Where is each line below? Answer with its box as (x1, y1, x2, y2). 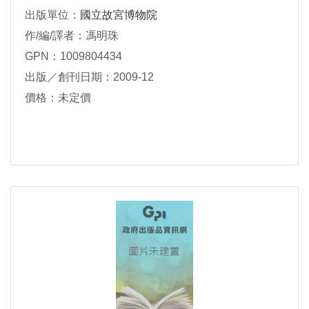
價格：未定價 (25, 92, 91, 104)
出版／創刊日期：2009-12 (25, 71, 154, 83)
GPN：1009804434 (25, 50, 122, 63)
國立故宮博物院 (80, 9, 157, 21)
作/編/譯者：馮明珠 (25, 30, 119, 42)
